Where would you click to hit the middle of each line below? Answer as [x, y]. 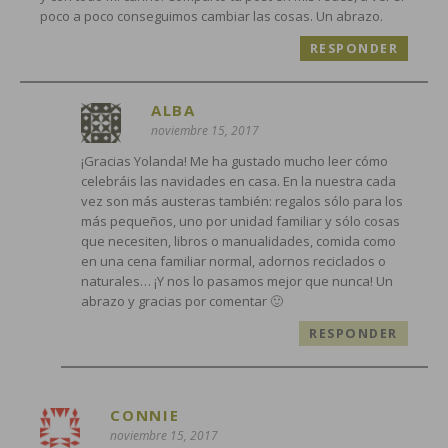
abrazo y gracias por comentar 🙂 [181, 300]
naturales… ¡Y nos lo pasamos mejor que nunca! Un [236, 280]
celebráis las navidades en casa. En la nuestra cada [238, 180]
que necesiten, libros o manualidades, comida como [238, 240]
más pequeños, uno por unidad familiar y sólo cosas [240, 220]
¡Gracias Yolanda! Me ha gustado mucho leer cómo [234, 160]
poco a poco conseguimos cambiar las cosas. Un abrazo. [211, 15]
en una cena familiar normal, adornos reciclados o [233, 260]
